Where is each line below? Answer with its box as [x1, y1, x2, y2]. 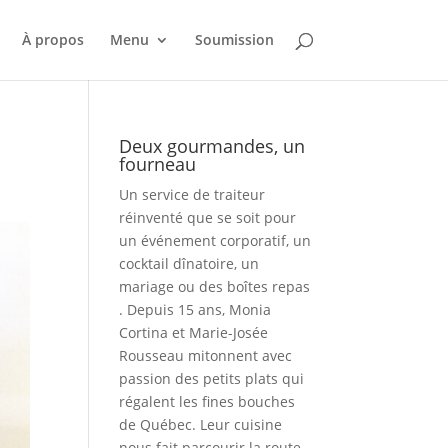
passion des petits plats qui [119, 369, 305, 388]
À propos [21, 30, 84, 49]
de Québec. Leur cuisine [119, 415, 283, 434]
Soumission [194, 30, 274, 49]
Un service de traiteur [119, 185, 266, 204]
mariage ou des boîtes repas [119, 277, 311, 296]
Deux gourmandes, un [119, 134, 306, 158]
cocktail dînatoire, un [119, 254, 260, 273]
